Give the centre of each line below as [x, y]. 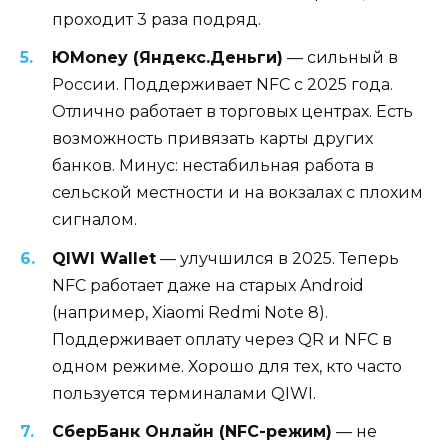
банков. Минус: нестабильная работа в [213, 166]
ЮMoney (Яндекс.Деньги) [167, 58]
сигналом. [94, 220]
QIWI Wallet [104, 258]
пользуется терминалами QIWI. [184, 393]
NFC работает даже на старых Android [208, 285]
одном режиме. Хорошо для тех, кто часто [227, 366]
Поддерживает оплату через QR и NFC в [222, 339]
